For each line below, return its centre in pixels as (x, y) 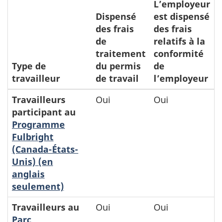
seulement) (38, 186)
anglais (28, 174)
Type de (29, 66)
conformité (179, 54)
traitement (121, 54)
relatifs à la (179, 41)
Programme (38, 124)
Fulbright (33, 137)
